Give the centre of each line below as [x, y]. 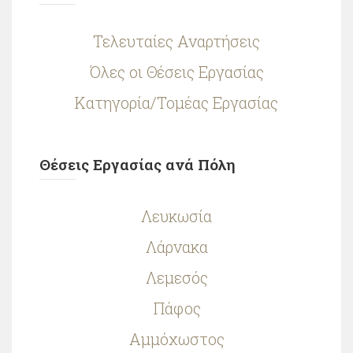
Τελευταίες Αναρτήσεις [176, 41]
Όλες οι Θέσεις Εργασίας [176, 72]
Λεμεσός [176, 277]
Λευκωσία [176, 216]
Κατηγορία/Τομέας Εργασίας [176, 102]
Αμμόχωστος [176, 339]
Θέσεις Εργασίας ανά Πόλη [137, 164]
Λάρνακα [176, 247]
